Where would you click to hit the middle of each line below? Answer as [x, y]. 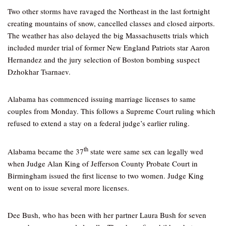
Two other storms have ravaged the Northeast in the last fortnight [109, 11]
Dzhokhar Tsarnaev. [39, 72]
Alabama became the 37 [46, 151]
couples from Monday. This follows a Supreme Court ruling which [111, 111]
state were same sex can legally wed [146, 151]
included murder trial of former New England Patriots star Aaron [109, 47]
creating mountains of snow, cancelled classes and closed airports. [111, 23]
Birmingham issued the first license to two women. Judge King [106, 176]
